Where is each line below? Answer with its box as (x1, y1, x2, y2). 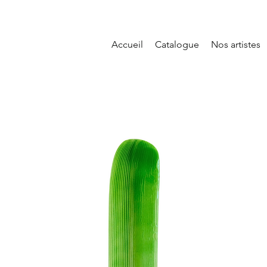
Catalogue (155, 39, 199, 50)
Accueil (111, 39, 143, 50)
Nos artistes (211, 39, 260, 50)
